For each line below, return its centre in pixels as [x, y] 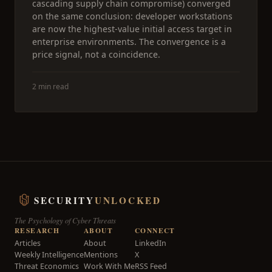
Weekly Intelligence [49, 255]
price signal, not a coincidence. [96, 54]
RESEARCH [37, 230]
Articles [28, 243]
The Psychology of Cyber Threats [65, 220]
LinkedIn [151, 243]
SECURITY [64, 200]
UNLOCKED [128, 200]
